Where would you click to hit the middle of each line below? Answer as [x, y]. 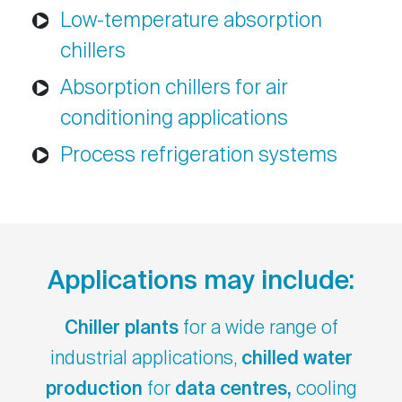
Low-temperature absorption [192, 22]
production [94, 390]
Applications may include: [201, 282]
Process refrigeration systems [199, 156]
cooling [326, 390]
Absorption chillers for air [175, 89]
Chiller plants [121, 329]
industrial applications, [145, 360]
